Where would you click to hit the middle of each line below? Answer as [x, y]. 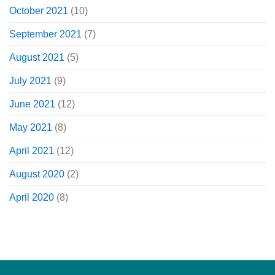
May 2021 [31, 127]
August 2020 [37, 174]
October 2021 [39, 10]
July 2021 [30, 80]
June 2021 [32, 104]
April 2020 [32, 197]
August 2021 [37, 57]
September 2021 [45, 34]
